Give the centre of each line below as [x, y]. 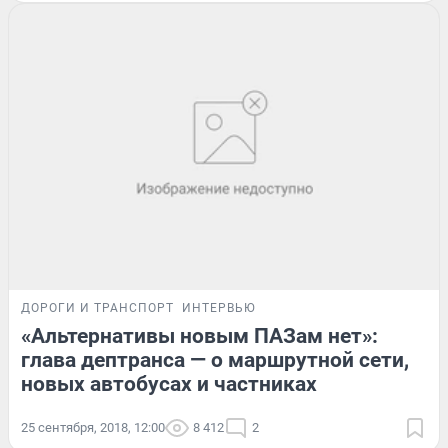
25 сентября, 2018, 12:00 [93, 428]
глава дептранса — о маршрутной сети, [215, 360]
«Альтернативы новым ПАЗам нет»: [199, 336]
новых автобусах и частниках [169, 384]
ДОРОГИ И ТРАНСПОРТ [97, 308]
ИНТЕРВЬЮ [219, 308]
